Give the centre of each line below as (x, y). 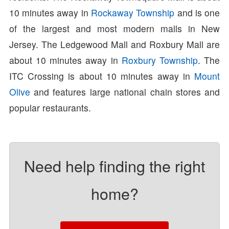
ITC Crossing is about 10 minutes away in (102, 76)
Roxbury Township (160, 60)
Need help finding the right (114, 165)
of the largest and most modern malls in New (114, 28)
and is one (197, 12)
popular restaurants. (50, 107)
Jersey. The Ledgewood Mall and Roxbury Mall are (114, 44)
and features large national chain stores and (125, 91)
